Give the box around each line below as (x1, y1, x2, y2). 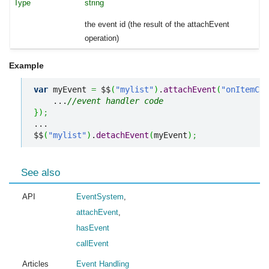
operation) (85, 33, 119, 43)
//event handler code (67, 95, 163, 106)
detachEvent (96, 130, 149, 140)
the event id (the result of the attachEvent (85, 19, 230, 29)
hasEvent (76, 223, 109, 232)
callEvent (76, 238, 109, 248)
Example (9, 60, 44, 70)
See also (21, 166, 60, 178)
